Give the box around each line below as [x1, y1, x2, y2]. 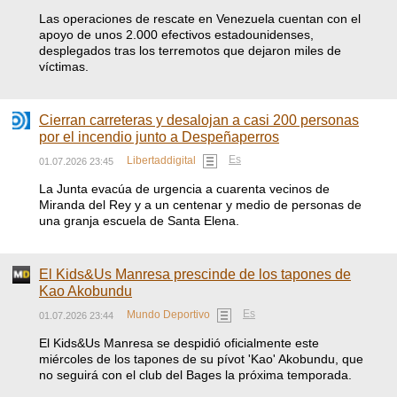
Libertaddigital [127, 154, 196, 167]
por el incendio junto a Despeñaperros [39, 129, 279, 144]
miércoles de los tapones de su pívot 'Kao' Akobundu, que [39, 352, 363, 366]
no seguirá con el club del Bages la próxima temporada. [39, 368, 352, 382]
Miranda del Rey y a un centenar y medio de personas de [39, 198, 362, 212]
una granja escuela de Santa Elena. [39, 214, 239, 228]
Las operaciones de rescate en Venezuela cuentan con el [39, 12, 361, 26]
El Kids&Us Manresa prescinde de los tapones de [39, 267, 351, 282]
